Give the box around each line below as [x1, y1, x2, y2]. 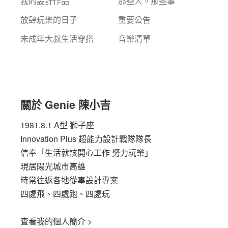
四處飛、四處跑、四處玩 [20, 187, 110, 199]
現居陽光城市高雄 [20, 160, 85, 172]
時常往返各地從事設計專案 [20, 174, 118, 186]
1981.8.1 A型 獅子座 [20, 119, 94, 131]
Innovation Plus [20, 132, 76, 145]
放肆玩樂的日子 [20, 14, 77, 26]
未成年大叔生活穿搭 [20, 33, 94, 45]
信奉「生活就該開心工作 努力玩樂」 [20, 146, 153, 158]
